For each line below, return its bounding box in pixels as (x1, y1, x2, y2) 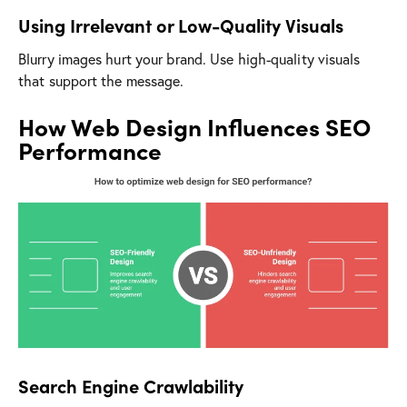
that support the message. (18, 70, 184, 90)
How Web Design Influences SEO (18, 109, 371, 143)
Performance (18, 133, 162, 166)
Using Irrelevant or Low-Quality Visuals (18, 12, 343, 37)
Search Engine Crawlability (18, 373, 243, 399)
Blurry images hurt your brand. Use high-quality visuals (18, 48, 361, 68)
